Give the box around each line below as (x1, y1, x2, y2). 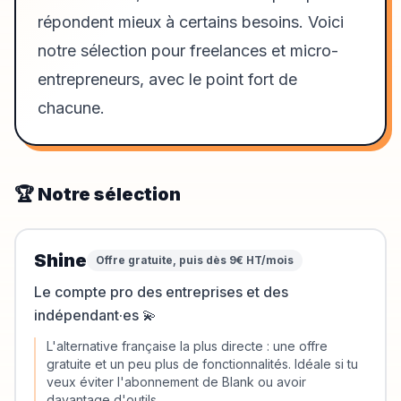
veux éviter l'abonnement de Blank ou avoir (47, 374, 306, 389)
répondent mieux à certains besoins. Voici (38, 13, 344, 31)
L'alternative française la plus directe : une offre (47, 338, 328, 354)
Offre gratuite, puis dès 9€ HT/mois (96, 253, 294, 267)
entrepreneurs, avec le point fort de (38, 70, 297, 89)
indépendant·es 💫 (34, 306, 157, 324)
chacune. (38, 98, 105, 117)
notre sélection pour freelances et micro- (38, 41, 338, 60)
